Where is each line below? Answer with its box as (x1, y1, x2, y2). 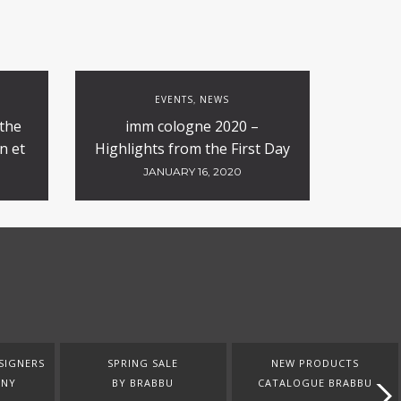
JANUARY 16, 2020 (142, 165, 242, 178)
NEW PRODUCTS (270, 356, 359, 370)
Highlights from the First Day (94, 139, 290, 158)
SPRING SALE (107, 356, 178, 370)
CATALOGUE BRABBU (257, 376, 372, 389)
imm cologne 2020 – (125, 116, 260, 136)
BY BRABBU (112, 376, 174, 389)
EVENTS (155, 93, 194, 106)
